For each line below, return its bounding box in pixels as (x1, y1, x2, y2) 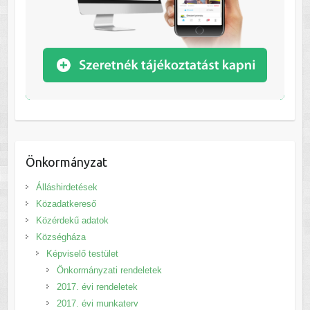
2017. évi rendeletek (56, 281, 138, 292)
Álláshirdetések (35, 181, 98, 192)
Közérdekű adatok (35, 215, 109, 226)
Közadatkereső (35, 198, 96, 209)
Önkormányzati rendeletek (56, 264, 162, 275)
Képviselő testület (46, 248, 118, 259)
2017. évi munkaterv (56, 298, 138, 309)
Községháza (35, 231, 86, 242)
